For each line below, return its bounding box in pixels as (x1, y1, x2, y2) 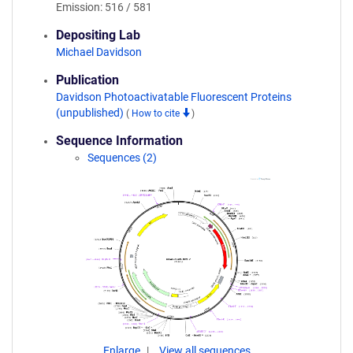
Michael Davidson (56, 46, 142, 58)
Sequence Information (56, 133, 183, 148)
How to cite (132, 108, 182, 119)
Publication (56, 72, 119, 87)
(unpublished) (56, 106, 126, 119)
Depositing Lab (56, 28, 140, 43)
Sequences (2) (87, 151, 157, 164)
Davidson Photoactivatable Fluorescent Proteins (56, 91, 292, 103)
